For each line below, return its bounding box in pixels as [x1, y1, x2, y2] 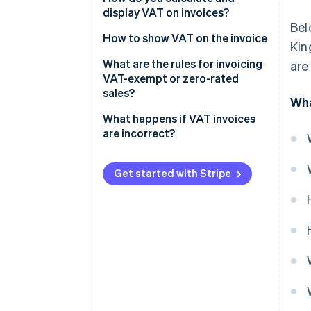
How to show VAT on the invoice [103, 31, 267, 46]
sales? [103, 85, 135, 101]
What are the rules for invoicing [103, 56, 262, 72]
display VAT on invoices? [103, 5, 229, 20]
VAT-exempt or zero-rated [103, 71, 239, 86]
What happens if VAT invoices [103, 111, 255, 126]
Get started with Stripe [114, 166, 231, 180]
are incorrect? [103, 126, 175, 141]
